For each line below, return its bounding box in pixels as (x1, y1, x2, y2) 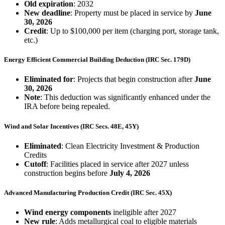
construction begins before (24, 168, 109, 177)
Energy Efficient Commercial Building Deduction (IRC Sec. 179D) (4, 56, 190, 64)
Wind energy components (24, 208, 111, 217)
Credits (24, 150, 47, 159)
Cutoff (24, 159, 46, 168)
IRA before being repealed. (24, 102, 110, 111)
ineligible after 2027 (111, 208, 176, 217)
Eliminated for (24, 75, 73, 84)
